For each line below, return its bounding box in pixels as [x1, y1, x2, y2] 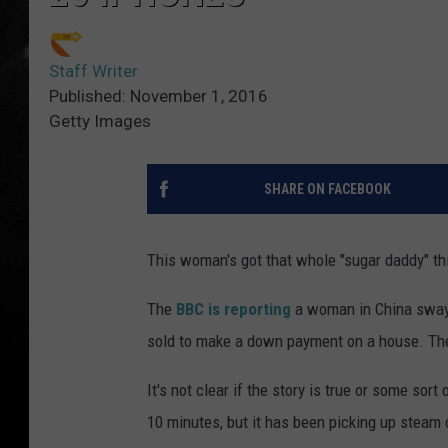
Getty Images [49, 111, 151, 132]
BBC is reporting [176, 299, 291, 320]
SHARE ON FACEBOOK [263, 181, 391, 198]
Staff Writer [49, 61, 138, 82]
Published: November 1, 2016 [49, 86, 268, 107]
